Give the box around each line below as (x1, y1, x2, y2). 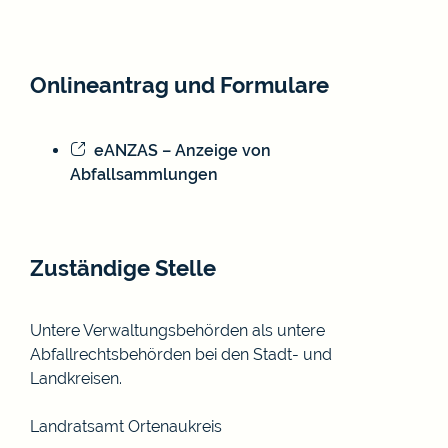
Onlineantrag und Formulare (30, 71, 329, 98)
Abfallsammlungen (70, 164, 218, 184)
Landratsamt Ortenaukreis (30, 416, 222, 436)
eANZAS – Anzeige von (94, 140, 271, 160)
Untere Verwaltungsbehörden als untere (30, 320, 325, 340)
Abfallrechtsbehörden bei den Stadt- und (30, 344, 332, 364)
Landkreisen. (30, 368, 122, 388)
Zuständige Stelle (30, 254, 216, 281)
